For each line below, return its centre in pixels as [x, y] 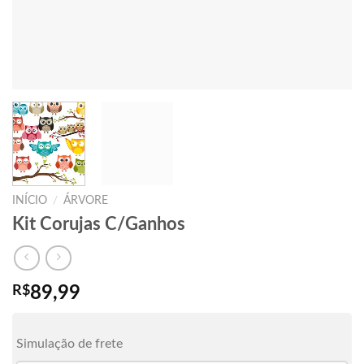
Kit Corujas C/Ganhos [99, 224]
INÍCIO [30, 200]
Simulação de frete [69, 344]
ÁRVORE [86, 200]
